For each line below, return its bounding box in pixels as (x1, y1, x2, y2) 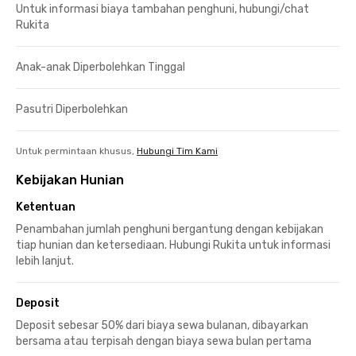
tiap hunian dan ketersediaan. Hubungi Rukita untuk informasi (16, 238, 331, 252)
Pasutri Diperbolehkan (16, 102, 128, 116)
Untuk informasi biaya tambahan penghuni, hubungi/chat (16, 2, 309, 16)
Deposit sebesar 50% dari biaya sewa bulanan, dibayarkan (16, 318, 308, 332)
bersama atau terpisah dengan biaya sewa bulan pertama (16, 334, 311, 348)
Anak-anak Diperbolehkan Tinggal (16, 60, 185, 74)
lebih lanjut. (16, 253, 74, 268)
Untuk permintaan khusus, (16, 145, 134, 157)
